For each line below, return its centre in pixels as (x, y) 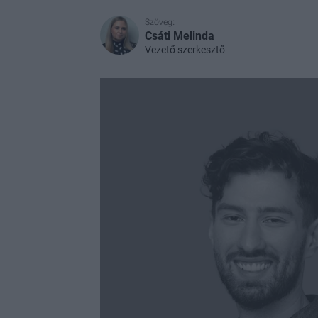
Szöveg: (159, 22)
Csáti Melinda (179, 36)
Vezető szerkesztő (185, 50)
